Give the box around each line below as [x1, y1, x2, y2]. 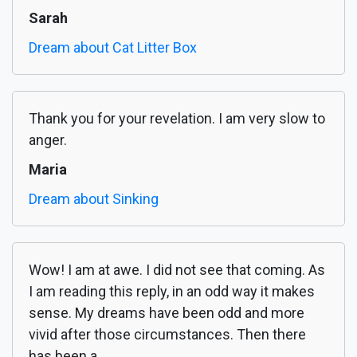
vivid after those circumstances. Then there [29, 326, 306, 343]
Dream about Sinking [29, 190, 159, 208]
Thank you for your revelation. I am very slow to [29, 110, 325, 127]
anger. [29, 131, 67, 149]
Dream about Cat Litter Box [29, 39, 197, 57]
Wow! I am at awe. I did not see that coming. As [29, 261, 325, 279]
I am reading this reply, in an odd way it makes [29, 283, 315, 300]
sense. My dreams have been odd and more [29, 304, 304, 322]
